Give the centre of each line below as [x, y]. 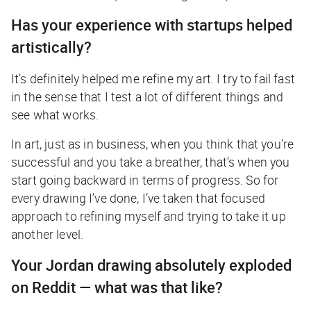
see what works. [55, 115]
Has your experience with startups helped [152, 25]
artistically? [51, 47]
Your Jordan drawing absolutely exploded [151, 265]
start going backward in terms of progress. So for [145, 180]
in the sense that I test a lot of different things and [148, 97]
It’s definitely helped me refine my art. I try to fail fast [153, 79]
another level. [48, 234]
